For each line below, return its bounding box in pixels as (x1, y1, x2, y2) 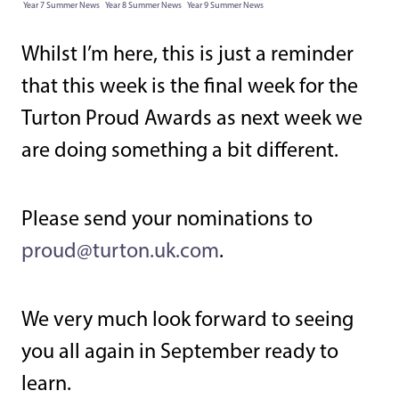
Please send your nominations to (21, 209, 313, 232)
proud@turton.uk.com (21, 241, 219, 264)
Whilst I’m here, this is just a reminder (21, 45, 354, 67)
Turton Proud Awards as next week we (21, 109, 362, 131)
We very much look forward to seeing (21, 310, 354, 332)
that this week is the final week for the (21, 77, 358, 99)
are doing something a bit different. (21, 141, 343, 163)
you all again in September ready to (21, 342, 338, 364)
